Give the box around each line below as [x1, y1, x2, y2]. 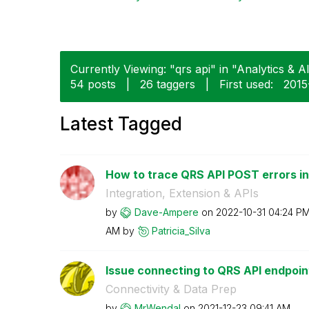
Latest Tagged [60, 112, 182, 134]
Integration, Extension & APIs [105, 186, 259, 200]
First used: [219, 77, 273, 91]
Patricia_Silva [151, 224, 210, 237]
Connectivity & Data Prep [105, 281, 237, 296]
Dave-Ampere [134, 206, 199, 218]
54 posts [70, 77, 116, 91]
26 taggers [140, 77, 195, 91]
